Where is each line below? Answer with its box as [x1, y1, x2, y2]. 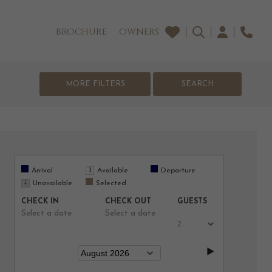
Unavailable [33, 179, 72, 187]
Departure [160, 166, 195, 174]
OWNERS [119, 25, 160, 39]
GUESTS [177, 197, 207, 205]
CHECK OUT [104, 197, 151, 205]
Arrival [32, 166, 53, 174]
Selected [96, 179, 127, 187]
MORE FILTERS [65, 80, 125, 88]
